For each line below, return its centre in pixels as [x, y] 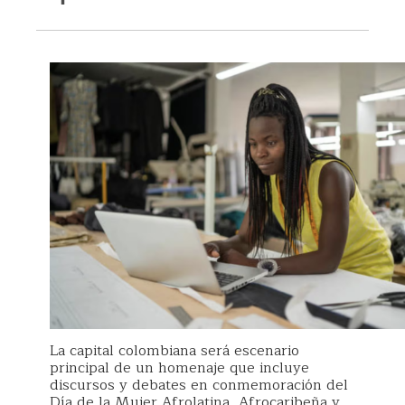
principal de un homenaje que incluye [179, 367]
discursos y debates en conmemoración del [199, 385]
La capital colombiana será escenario [174, 350]
